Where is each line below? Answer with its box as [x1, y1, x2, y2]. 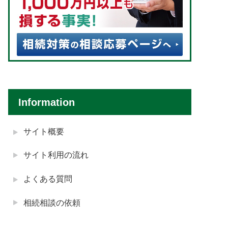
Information [18, 96, 75, 108]
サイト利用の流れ [23, 151, 89, 160]
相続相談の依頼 [23, 198, 80, 207]
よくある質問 [23, 174, 72, 183]
